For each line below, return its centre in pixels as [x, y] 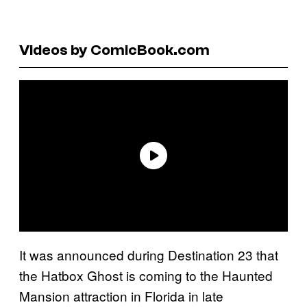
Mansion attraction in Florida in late [121, 295]
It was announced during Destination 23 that [149, 254]
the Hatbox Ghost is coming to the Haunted [146, 275]
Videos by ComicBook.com [114, 50]
